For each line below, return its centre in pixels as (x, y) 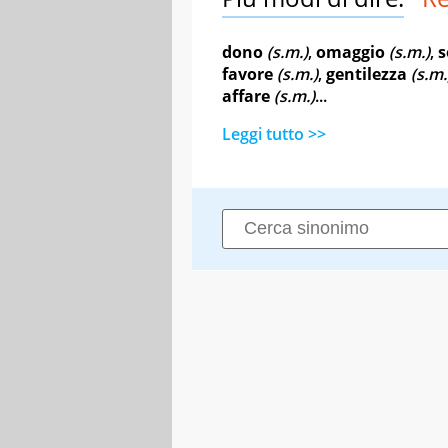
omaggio (350, 51)
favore (247, 73)
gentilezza (366, 73)
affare (246, 95)
